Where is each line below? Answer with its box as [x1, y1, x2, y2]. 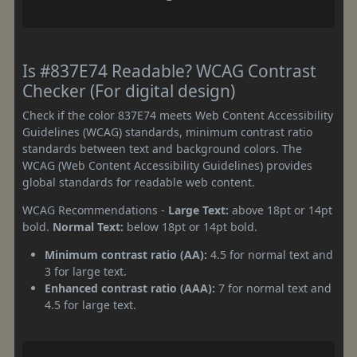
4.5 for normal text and [207, 246, 333, 262]
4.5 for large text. [45, 296, 136, 312]
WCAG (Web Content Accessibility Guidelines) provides [22, 157, 312, 173]
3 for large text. [45, 263, 127, 279]
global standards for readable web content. [22, 174, 255, 190]
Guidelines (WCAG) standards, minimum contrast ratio [22, 124, 312, 139]
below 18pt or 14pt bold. [124, 218, 257, 234]
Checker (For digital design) [22, 79, 235, 102]
